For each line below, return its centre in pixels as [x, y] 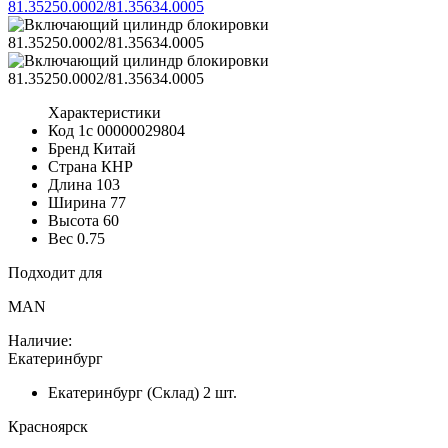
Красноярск [48, 426]
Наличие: [40, 340]
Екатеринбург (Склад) [123, 392]
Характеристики [104, 112]
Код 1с [70, 130]
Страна [72, 166]
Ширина [77, 202]
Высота [73, 220]
